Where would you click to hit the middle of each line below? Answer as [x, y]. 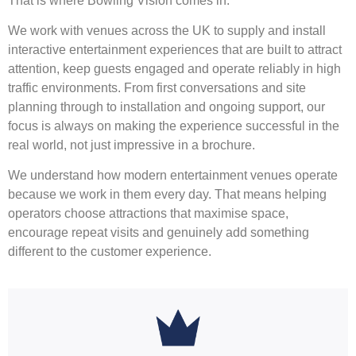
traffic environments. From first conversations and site [157, 88]
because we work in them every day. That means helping [167, 195]
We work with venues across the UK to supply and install [167, 31]
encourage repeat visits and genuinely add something [159, 233]
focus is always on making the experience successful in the [174, 126]
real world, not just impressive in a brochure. [132, 145]
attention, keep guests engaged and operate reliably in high [174, 69]
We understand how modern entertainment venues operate [173, 176]
